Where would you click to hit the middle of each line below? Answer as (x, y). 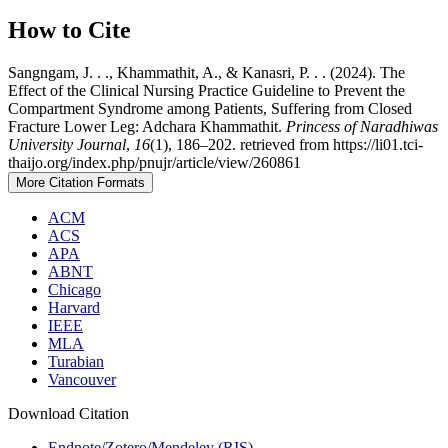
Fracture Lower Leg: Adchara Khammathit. (147, 126)
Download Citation (68, 413)
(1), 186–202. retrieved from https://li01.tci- (286, 144)
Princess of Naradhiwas (362, 126)
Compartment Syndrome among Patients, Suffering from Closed (210, 108)
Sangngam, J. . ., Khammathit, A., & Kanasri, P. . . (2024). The (206, 72)
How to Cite (69, 29)
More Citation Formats (80, 182)
